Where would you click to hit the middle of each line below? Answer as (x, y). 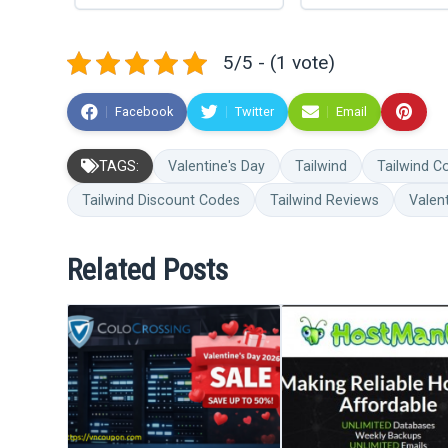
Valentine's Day (217, 166)
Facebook (144, 112)
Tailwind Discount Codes (161, 200)
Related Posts (148, 270)
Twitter (255, 112)
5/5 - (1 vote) (279, 63)
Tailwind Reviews (325, 200)
